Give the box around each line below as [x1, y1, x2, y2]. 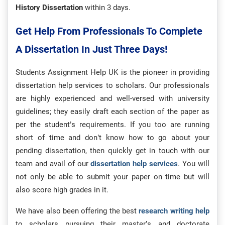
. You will [178, 159, 210, 169]
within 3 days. [83, 3, 131, 13]
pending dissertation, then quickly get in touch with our [16, 146, 209, 156]
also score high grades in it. [16, 185, 108, 195]
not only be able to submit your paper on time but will [16, 172, 209, 182]
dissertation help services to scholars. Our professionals [16, 81, 209, 90]
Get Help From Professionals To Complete [16, 25, 202, 38]
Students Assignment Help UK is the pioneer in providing [16, 68, 209, 77]
